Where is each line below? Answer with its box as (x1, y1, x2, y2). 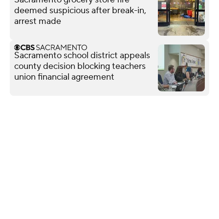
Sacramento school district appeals (14, 49, 150, 61)
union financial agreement (14, 71, 114, 83)
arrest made (14, 15, 61, 27)
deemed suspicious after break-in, (14, 4, 146, 16)
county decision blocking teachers (14, 60, 146, 72)
